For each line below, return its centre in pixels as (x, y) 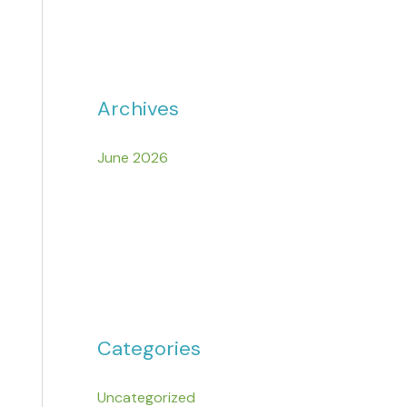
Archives (139, 109)
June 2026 (133, 157)
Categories (149, 349)
